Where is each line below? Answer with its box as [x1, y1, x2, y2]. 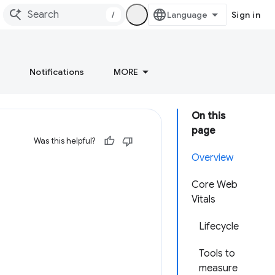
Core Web [192, 179, 238, 191]
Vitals [192, 193, 215, 206]
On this [192, 110, 225, 122]
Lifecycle [199, 220, 239, 233]
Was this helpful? [34, 136, 95, 146]
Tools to [199, 247, 235, 260]
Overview [192, 152, 233, 164]
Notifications [29, 66, 84, 77]
